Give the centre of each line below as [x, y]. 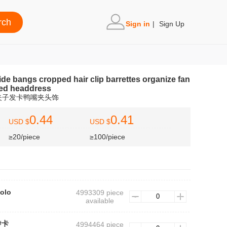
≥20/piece [24, 137]
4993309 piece [100, 193]
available [100, 201]
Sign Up [172, 24]
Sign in [138, 24]
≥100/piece [107, 137]
